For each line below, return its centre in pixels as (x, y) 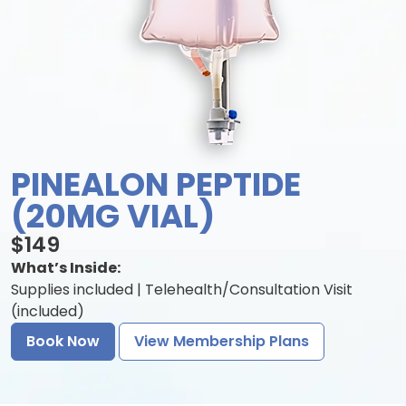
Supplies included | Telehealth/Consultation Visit (182, 290)
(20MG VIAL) (113, 216)
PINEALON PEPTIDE (156, 184)
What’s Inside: (66, 268)
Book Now (63, 341)
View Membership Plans (222, 341)
